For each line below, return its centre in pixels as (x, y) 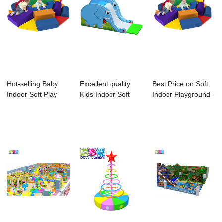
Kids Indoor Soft (105, 94)
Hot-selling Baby (33, 84)
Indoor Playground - (184, 94)
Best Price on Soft (180, 84)
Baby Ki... (167, 105)
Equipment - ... (30, 105)
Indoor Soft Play (32, 94)
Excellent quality (105, 84)
